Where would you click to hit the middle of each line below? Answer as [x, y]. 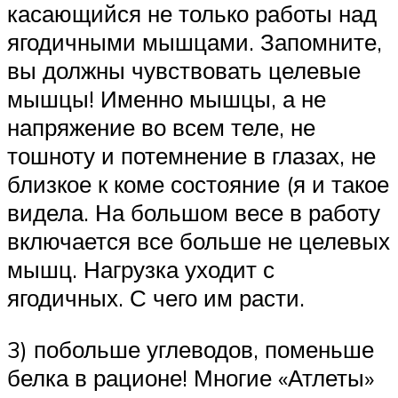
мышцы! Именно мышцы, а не [167, 98]
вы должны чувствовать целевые [184, 70]
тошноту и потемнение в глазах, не [191, 155]
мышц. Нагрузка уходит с [141, 269]
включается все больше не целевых [199, 240]
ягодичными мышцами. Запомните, [195, 41]
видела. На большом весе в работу [194, 212]
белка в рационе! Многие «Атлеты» [191, 377]
